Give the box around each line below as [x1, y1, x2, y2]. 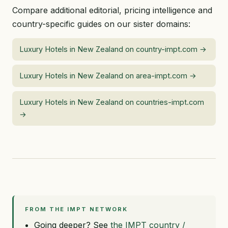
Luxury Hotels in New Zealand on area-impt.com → [19, 71, 196, 80]
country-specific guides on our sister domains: [12, 19, 190, 29]
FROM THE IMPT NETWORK [25, 206, 128, 213]
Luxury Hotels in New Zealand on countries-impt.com [19, 98, 204, 106]
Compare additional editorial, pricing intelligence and [12, 5, 212, 15]
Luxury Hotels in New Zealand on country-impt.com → [19, 45, 207, 53]
